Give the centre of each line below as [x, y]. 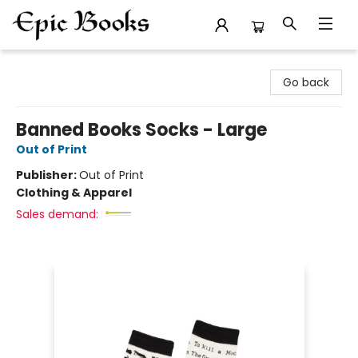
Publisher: [48, 175]
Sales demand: [57, 214]
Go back [306, 82]
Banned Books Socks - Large [141, 130]
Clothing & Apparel [74, 193]
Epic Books [41, 65]
